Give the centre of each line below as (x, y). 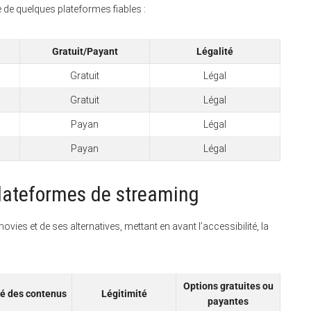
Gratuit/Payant (85, 51)
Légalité (215, 51)
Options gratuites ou (228, 286)
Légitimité (124, 294)
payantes (228, 302)
